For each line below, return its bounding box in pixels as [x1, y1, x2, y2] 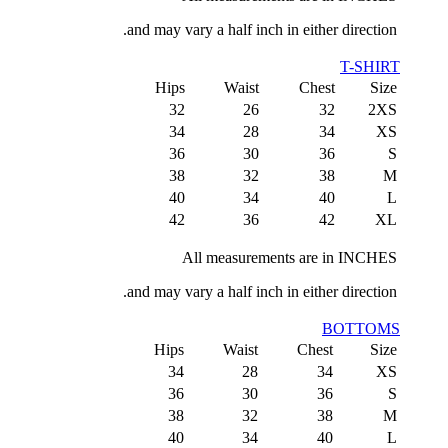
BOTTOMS [322, 320, 400, 337]
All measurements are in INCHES [182, 249, 397, 266]
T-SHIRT [340, 58, 400, 75]
